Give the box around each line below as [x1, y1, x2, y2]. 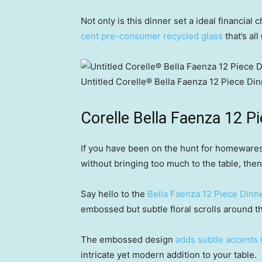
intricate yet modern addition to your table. [81, 249, 257, 260]
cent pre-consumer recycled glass [81, 30, 223, 42]
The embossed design [81, 234, 175, 245]
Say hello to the [81, 188, 147, 199]
